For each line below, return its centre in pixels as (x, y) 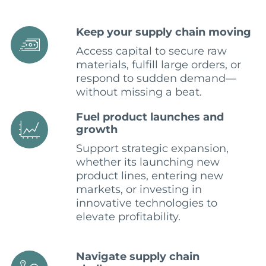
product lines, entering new (149, 176)
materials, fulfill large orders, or (158, 65)
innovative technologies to (146, 203)
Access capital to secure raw (151, 51)
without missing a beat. (139, 92)
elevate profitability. (128, 217)
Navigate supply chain (137, 257)
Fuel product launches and (150, 117)
